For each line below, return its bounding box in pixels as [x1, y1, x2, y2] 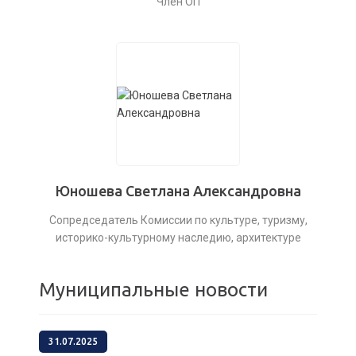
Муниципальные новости [39, 279, 268, 300]
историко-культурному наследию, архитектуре [55, 231, 301, 244]
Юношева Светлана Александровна [55, 183, 301, 199]
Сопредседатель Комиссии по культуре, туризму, [48, 214, 308, 226]
